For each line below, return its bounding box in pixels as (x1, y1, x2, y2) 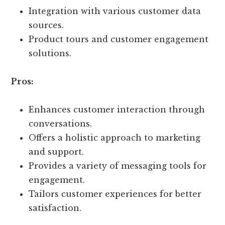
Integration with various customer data (29, 6, 201, 17)
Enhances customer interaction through (29, 104, 205, 115)
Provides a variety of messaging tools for (29, 161, 207, 171)
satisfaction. (29, 203, 82, 213)
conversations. (29, 119, 92, 129)
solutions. (29, 48, 72, 59)
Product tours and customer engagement (29, 34, 209, 45)
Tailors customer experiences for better (29, 189, 202, 199)
